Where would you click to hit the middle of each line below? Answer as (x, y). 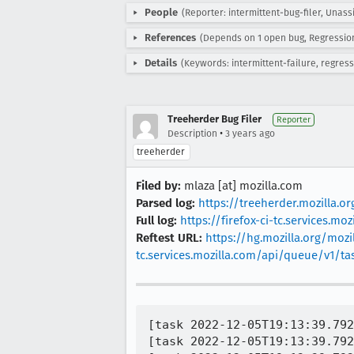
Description (192, 134)
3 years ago (250, 134)
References (170, 38)
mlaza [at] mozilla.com (242, 186)
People (161, 12)
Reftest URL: (169, 238)
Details (161, 63)
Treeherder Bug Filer (215, 119)
